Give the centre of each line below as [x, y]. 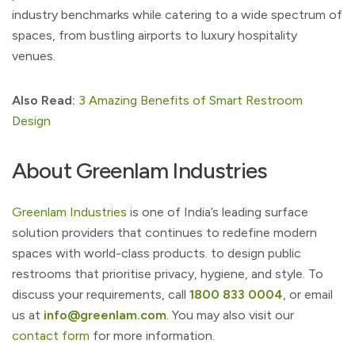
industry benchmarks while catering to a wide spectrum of [177, 14]
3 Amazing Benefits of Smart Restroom [191, 100]
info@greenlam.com [105, 315]
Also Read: [45, 100]
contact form [51, 335]
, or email [308, 294]
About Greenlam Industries [139, 170]
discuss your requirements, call [101, 294]
